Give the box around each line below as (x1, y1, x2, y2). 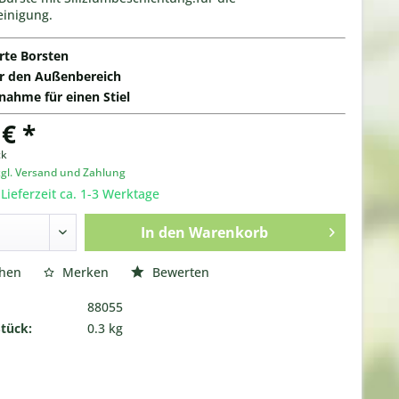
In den (140, 223, 185, 242)
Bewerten (148, 264, 209, 281)
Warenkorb (188, 223, 268, 242)
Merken (61, 264, 109, 281)
